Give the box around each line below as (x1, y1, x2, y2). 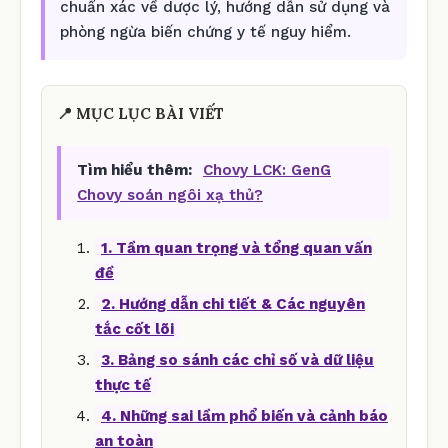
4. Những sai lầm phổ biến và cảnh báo (101, 406, 388, 425)
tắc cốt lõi (95, 319, 174, 338)
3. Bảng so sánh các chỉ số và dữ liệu (101, 350, 374, 369)
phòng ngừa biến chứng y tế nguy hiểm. (60, 22, 351, 41)
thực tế (95, 375, 151, 394)
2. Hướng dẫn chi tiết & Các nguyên (101, 294, 365, 313)
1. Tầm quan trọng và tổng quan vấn (101, 238, 372, 257)
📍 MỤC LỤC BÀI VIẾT (57, 103, 224, 123)
